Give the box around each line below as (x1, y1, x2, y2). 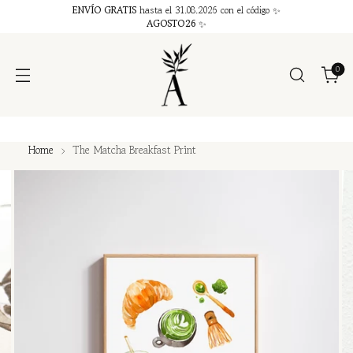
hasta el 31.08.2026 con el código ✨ (136, 3, 281, 17)
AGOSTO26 (147, 17, 199, 30)
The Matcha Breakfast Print (72, 142, 197, 158)
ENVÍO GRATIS (72, 3, 137, 17)
